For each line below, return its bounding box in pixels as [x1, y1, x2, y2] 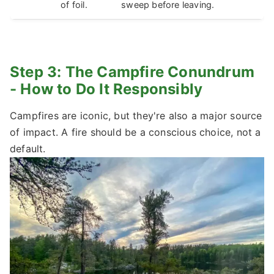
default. [10, 142, 46, 155]
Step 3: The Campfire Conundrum [10, 62, 255, 81]
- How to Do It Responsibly [10, 80, 203, 98]
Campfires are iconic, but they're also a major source [10, 109, 262, 122]
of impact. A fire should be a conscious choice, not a [10, 125, 261, 138]
